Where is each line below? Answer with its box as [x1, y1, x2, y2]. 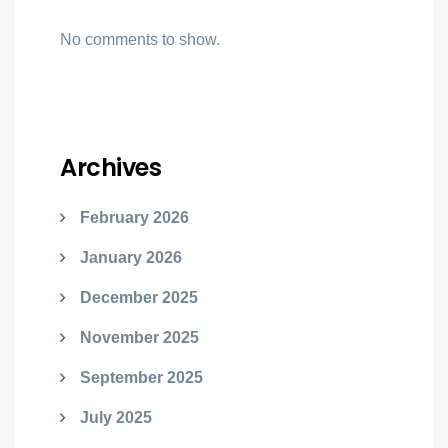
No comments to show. [60, 31, 220, 48]
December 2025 [80, 289, 198, 306]
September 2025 [80, 369, 203, 386]
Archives [60, 151, 162, 184]
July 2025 [80, 409, 152, 426]
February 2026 [80, 209, 189, 226]
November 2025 [80, 329, 199, 346]
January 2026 [80, 249, 182, 266]
